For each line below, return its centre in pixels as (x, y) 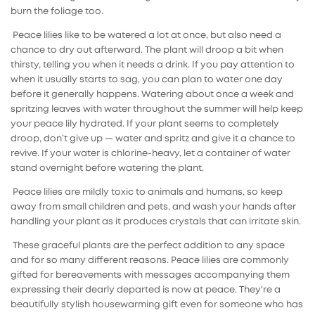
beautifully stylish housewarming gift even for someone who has (157, 305)
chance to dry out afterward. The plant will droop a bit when (147, 51)
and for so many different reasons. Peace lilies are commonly (150, 261)
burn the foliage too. (57, 12)
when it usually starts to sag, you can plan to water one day (147, 80)
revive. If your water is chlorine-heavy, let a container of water (150, 154)
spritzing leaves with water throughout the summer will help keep (157, 110)
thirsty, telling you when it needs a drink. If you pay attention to (153, 65)
